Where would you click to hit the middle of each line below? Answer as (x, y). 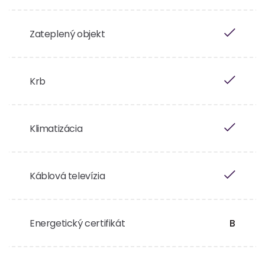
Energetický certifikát (77, 223)
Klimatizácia (56, 129)
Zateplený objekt (67, 34)
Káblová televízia (67, 176)
